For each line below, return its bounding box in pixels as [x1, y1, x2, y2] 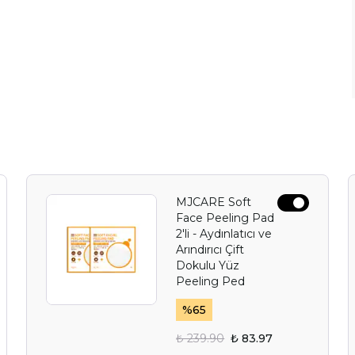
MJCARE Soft [176, 195, 252, 209]
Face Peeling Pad [176, 211, 275, 225]
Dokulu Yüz [176, 258, 240, 273]
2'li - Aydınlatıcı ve [176, 227, 273, 241]
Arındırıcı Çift [176, 242, 245, 257]
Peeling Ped [176, 274, 246, 288]
